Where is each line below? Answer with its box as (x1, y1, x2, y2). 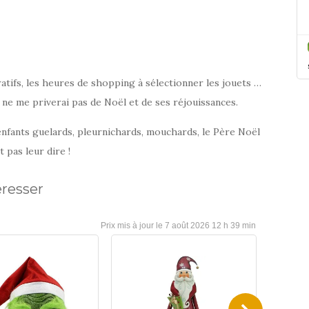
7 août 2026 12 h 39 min (164, 221, 256, 231)
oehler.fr (77, 59, 116, 71)
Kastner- (97, 43, 137, 55)
